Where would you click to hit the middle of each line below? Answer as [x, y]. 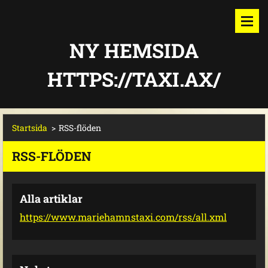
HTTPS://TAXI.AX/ [134, 79]
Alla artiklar [51, 199]
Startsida [30, 128]
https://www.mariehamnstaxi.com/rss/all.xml [123, 217]
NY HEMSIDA [134, 50]
